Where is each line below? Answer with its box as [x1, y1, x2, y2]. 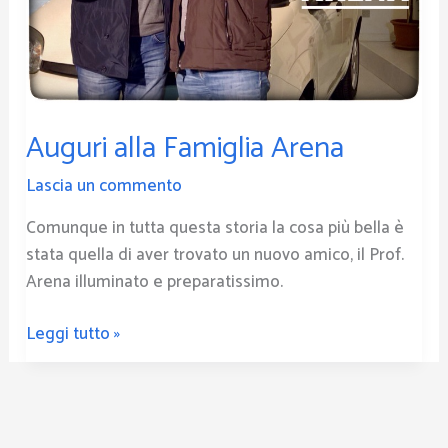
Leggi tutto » [26, 320, 121, 349]
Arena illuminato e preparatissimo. [26, 267, 284, 296]
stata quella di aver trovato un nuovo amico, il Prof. [26, 240, 405, 269]
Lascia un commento [26, 171, 183, 200]
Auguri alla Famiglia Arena [26, 123, 345, 173]
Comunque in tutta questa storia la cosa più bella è [26, 213, 405, 242]
